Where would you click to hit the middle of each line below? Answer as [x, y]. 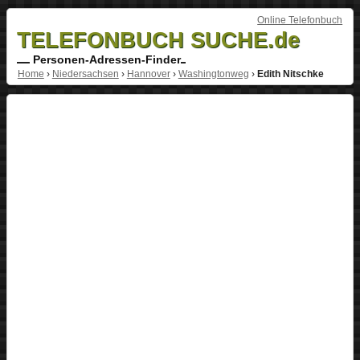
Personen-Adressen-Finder [105, 59]
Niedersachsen [85, 74]
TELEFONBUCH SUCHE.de [158, 39]
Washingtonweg [213, 74]
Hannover [148, 74]
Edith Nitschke [290, 74]
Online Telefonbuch [300, 20]
